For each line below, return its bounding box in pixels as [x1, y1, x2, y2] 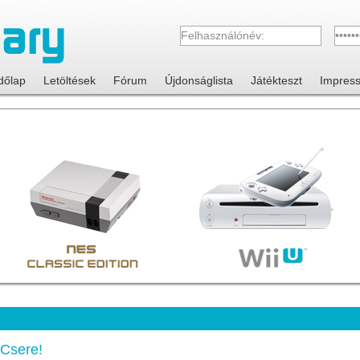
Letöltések [43, 74, 96, 87]
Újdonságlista [164, 74, 233, 87]
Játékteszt [250, 74, 302, 87]
